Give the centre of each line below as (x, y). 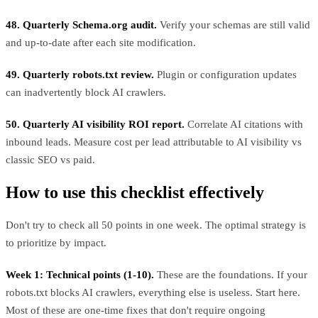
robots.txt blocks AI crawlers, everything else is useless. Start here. (153, 293)
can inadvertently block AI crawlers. (86, 93)
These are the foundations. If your (231, 275)
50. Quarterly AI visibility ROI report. (95, 125)
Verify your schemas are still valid (234, 25)
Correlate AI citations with (244, 125)
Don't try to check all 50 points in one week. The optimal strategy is (156, 225)
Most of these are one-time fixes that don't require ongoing (136, 311)
